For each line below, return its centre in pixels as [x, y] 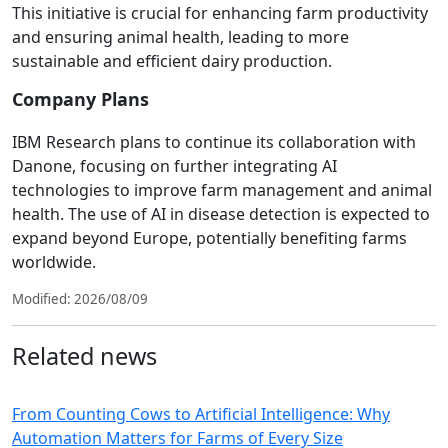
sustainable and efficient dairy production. [172, 60]
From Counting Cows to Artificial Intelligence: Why [201, 413]
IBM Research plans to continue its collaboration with [214, 141]
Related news [84, 355]
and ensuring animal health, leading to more [180, 36]
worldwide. [54, 261]
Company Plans [80, 98]
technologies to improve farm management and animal [222, 189]
